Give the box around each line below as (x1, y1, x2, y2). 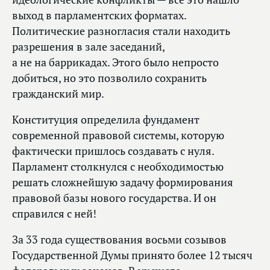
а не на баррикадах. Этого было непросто (12, 55, 219, 70)
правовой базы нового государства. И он (12, 191, 216, 206)
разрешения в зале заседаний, (12, 40, 165, 54)
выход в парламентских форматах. (12, 8, 186, 23)
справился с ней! (12, 207, 96, 221)
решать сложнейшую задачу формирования (12, 175, 233, 190)
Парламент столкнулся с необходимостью (12, 160, 224, 174)
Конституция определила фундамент (12, 113, 199, 127)
